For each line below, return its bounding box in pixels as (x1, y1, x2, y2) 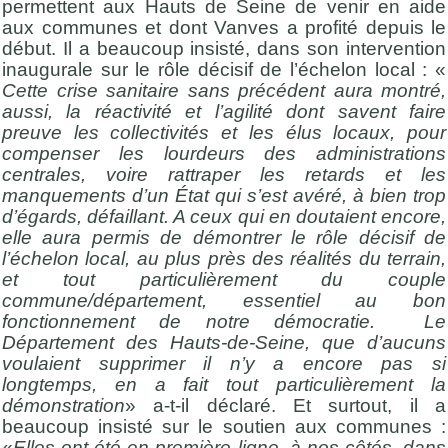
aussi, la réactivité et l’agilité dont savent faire (2, 100, 446, 122)
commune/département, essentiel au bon (2, 289, 446, 311)
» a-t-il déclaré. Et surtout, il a (125, 394, 446, 416)
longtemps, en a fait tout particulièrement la (2, 373, 446, 395)
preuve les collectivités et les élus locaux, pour (2, 121, 446, 143)
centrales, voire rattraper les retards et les (2, 163, 446, 185)
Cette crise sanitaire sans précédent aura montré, (2, 79, 446, 101)
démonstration (2, 394, 125, 416)
